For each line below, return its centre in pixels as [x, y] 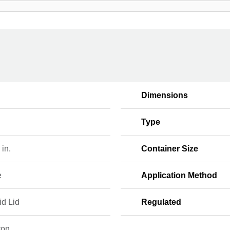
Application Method [179, 175]
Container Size [169, 149]
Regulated [161, 202]
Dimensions [164, 95]
